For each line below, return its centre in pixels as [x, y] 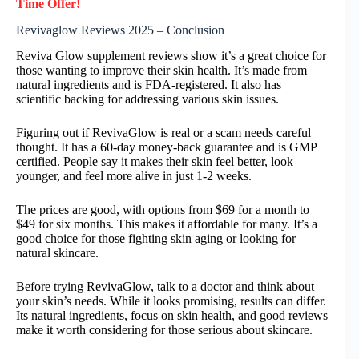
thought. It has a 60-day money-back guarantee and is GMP [166, 147]
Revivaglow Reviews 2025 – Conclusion [120, 30]
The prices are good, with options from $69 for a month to [163, 210]
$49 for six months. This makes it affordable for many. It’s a [167, 224]
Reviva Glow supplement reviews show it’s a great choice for [171, 56]
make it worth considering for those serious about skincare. [164, 330]
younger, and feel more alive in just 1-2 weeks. [134, 176]
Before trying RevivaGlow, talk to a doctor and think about [165, 287]
